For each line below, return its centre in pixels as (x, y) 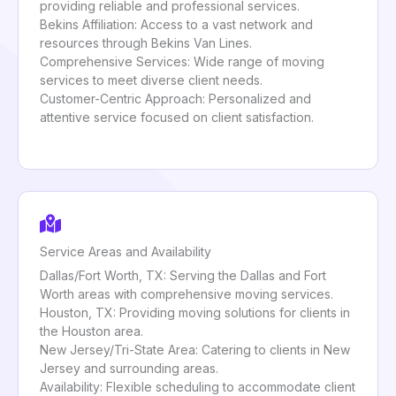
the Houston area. (91, 331)
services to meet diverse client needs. (151, 80)
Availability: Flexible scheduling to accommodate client (198, 386)
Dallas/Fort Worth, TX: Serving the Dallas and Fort (183, 275)
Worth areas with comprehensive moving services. (187, 293)
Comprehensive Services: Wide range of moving (182, 61)
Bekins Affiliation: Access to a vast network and (176, 24)
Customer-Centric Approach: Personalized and (175, 98)
